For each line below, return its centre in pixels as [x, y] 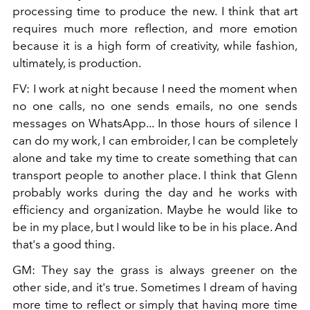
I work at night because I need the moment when [165, 89]
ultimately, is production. [77, 63]
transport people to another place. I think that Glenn [155, 175]
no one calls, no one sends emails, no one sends [155, 106]
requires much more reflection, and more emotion [155, 29]
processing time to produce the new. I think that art [155, 11]
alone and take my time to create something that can [155, 158]
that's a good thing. [64, 245]
